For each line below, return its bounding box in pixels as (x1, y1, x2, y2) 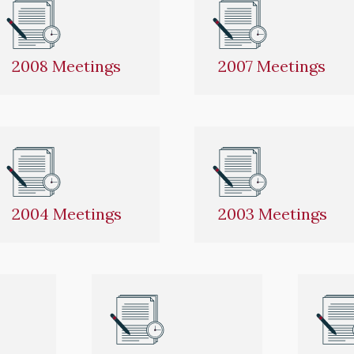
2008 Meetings (12, 55, 122, 76)
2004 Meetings (12, 203, 122, 224)
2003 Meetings (218, 203, 328, 224)
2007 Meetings (218, 55, 326, 76)
